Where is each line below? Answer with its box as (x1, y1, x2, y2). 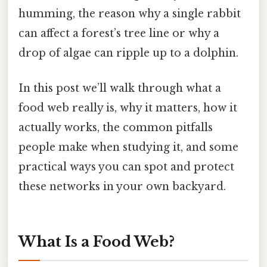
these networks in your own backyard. (18, 180, 226, 194)
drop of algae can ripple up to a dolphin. (18, 46, 238, 60)
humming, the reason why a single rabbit (18, 7, 241, 20)
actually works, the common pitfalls (18, 121, 213, 135)
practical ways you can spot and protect (18, 160, 234, 174)
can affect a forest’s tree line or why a (18, 26, 219, 40)
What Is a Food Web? (18, 232, 175, 250)
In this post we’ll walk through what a (18, 82, 221, 95)
